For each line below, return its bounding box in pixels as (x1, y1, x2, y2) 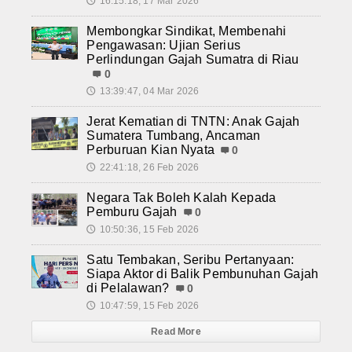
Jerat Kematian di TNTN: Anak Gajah (86, 114, 300, 128)
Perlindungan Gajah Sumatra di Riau (86, 52, 299, 66)
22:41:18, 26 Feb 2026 (99, 161, 200, 173)
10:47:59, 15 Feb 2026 (99, 299, 200, 311)
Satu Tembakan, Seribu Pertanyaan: (86, 252, 295, 266)
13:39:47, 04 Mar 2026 (99, 85, 200, 97)
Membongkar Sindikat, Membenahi (86, 24, 287, 38)
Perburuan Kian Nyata (86, 142, 215, 156)
